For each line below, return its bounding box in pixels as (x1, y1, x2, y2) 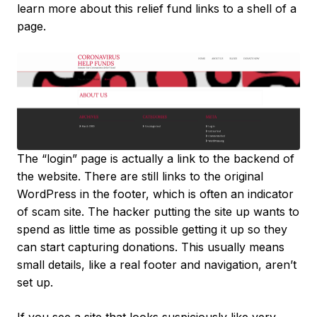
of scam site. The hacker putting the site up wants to (17, 204, 299, 219)
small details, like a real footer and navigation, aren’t (17, 258, 296, 272)
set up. (17, 275, 53, 290)
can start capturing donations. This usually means (17, 240, 284, 255)
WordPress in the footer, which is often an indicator (17, 187, 294, 202)
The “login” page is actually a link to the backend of (17, 151, 294, 166)
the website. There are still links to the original (17, 169, 263, 184)
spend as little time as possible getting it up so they (17, 222, 287, 237)
